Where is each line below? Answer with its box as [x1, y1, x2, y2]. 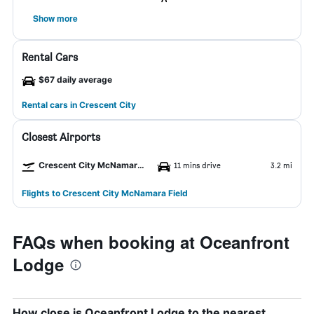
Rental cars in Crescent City [22, 100, 136, 110]
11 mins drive [174, 160, 221, 170]
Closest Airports [22, 130, 100, 144]
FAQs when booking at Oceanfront [13, 230, 289, 254]
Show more [33, 12, 78, 25]
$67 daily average [39, 74, 112, 85]
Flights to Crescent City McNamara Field [22, 188, 188, 198]
